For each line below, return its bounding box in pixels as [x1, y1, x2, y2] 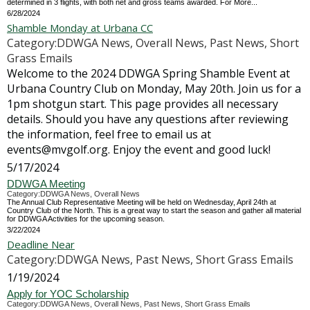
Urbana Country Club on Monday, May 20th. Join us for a [7, 81, 301, 96]
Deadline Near [7, 237, 75, 251]
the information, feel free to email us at [7, 127, 211, 142]
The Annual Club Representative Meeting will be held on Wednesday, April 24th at [7, 198, 276, 206]
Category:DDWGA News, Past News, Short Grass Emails [7, 252, 293, 267]
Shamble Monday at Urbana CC [7, 21, 153, 35]
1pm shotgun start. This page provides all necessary [7, 96, 278, 111]
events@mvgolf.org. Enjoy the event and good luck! [7, 142, 271, 157]
